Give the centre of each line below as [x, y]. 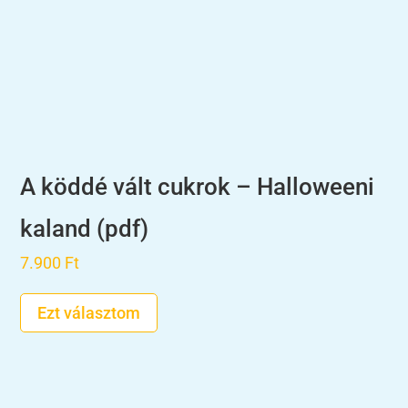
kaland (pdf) [85, 229]
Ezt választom [89, 312]
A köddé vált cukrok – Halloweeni [198, 187]
